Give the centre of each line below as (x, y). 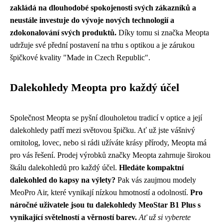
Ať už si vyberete (165, 217)
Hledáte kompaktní (151, 167)
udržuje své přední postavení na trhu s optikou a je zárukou (102, 45)
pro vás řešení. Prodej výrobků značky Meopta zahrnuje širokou (110, 155)
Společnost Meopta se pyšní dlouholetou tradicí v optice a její (106, 117)
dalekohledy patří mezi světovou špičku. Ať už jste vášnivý (103, 130)
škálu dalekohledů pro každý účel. (64, 167)
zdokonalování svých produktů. (63, 32)
